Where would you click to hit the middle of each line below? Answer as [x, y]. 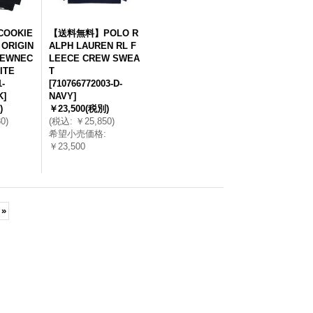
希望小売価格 [76, 134]
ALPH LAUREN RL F [92, 46]
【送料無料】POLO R [93, 33]
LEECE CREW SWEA [94, 58]
